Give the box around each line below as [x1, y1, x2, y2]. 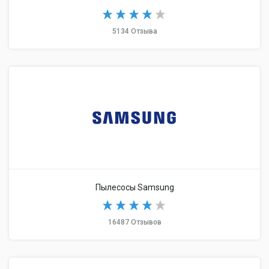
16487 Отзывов [107, 218, 162, 226]
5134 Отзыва [112, 27, 157, 35]
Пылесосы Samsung [95, 183, 174, 192]
